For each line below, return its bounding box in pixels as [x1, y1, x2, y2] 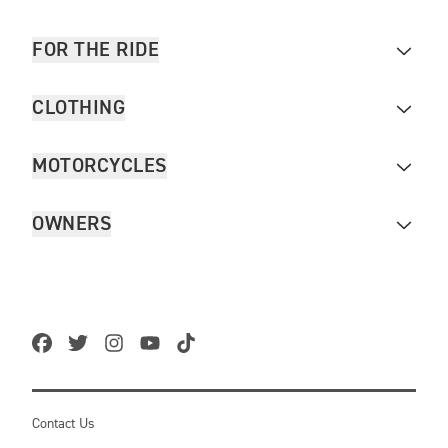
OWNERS [32, 213, 111, 234]
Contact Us [32, 416, 95, 431]
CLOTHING [32, 97, 125, 118]
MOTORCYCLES [32, 155, 167, 176]
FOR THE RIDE [32, 39, 159, 60]
